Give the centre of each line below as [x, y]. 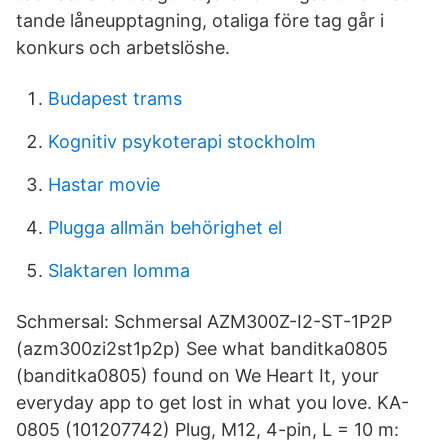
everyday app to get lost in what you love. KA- [212, 402]
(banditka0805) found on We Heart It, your [197, 375]
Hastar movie [104, 184]
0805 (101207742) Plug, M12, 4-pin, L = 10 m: [207, 429]
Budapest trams [115, 98]
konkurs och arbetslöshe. [123, 47]
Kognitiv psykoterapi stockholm [182, 141]
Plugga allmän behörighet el [165, 227]
